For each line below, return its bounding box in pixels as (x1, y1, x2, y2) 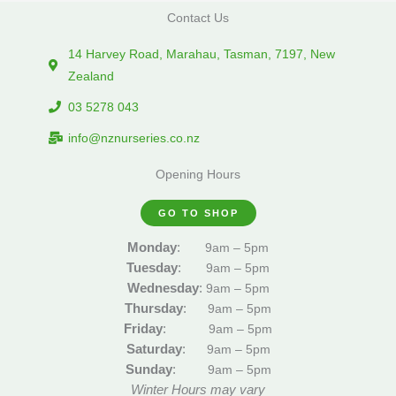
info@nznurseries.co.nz (68, 131, 201, 145)
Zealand (68, 69, 115, 83)
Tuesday (126, 259, 178, 275)
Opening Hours (156, 167, 240, 181)
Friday (124, 320, 163, 336)
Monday (127, 239, 177, 255)
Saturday (126, 340, 182, 356)
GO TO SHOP (157, 207, 239, 218)
